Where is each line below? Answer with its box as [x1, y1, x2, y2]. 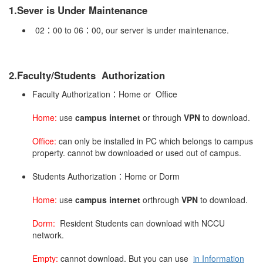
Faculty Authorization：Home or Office [32, 88, 177, 100]
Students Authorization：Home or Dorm [32, 170, 180, 182]
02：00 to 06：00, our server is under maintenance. [35, 24, 229, 36]
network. [32, 229, 64, 241]
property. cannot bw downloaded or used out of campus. [32, 147, 241, 159]
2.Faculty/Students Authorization [9, 68, 165, 82]
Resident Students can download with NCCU [58, 217, 225, 229]
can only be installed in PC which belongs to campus [59, 135, 253, 147]
